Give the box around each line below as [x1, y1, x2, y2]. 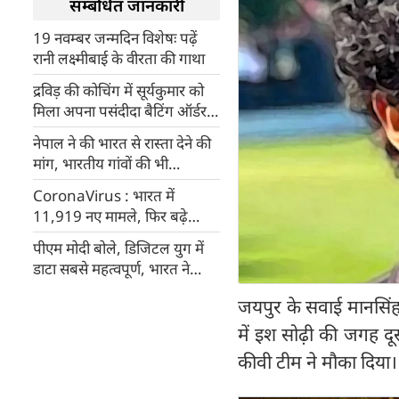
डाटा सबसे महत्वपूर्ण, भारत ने [33, 258, 190, 279]
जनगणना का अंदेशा [33, 174, 140, 194]
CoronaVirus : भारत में [33, 185, 175, 206]
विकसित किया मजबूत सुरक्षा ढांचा [33, 279, 215, 299]
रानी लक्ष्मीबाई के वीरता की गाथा [33, 48, 205, 69]
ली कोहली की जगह [33, 121, 139, 142]
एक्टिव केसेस [33, 226, 103, 247]
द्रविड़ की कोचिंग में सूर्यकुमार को [33, 80, 204, 101]
